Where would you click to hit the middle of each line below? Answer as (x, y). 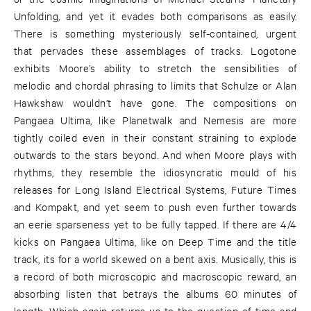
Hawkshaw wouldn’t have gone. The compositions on (155, 103)
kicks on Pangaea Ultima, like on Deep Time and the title (155, 242)
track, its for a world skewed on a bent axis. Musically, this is (155, 259)
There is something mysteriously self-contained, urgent (155, 33)
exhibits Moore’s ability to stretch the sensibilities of (155, 68)
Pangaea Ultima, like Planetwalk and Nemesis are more (155, 120)
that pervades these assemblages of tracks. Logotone (155, 51)
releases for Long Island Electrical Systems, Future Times (155, 190)
